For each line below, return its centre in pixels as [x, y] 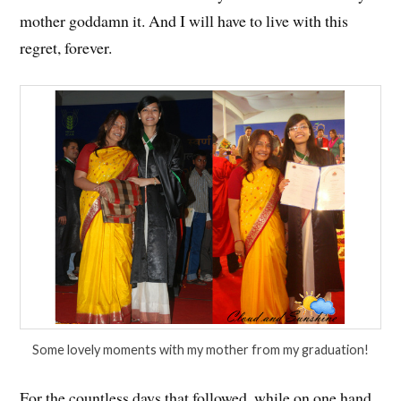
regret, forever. [66, 47]
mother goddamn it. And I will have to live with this [184, 20]
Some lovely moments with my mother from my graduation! [200, 350]
